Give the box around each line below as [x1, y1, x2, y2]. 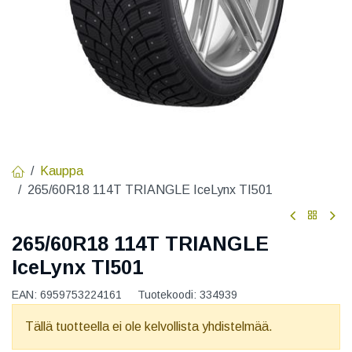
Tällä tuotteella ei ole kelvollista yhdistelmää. [25, 319, 273, 333]
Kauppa [40, 163, 83, 178]
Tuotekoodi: [137, 288, 200, 301]
